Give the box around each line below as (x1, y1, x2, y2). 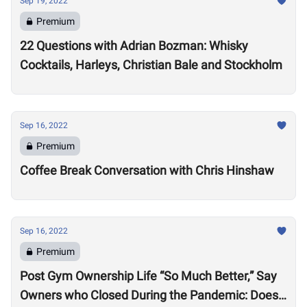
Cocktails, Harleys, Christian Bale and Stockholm (20, 58, 282, 72)
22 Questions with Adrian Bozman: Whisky (20, 38, 248, 53)
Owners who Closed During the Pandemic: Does (20, 288, 278, 302)
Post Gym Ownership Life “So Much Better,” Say (20, 269, 277, 283)
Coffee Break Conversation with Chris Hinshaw (20, 163, 274, 177)
